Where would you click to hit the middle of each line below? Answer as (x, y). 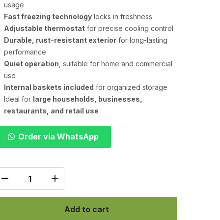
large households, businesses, (88, 99)
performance (25, 52)
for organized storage (131, 87)
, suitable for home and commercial (116, 64)
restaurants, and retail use (51, 111)
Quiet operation (31, 64)
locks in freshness (122, 16)
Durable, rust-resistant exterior (60, 40)
